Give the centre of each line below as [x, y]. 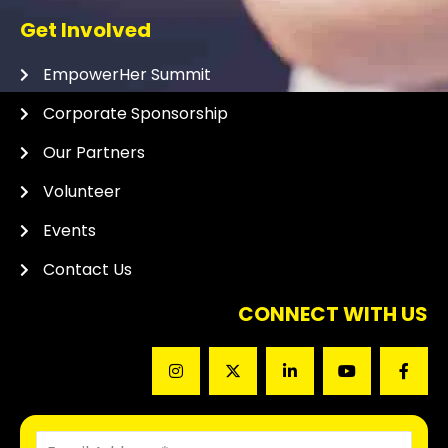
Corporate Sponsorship [135, 113]
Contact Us [87, 269]
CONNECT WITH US [333, 314]
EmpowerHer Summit [126, 74]
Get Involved [85, 30]
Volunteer [81, 191]
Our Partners [93, 152]
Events [69, 230]
